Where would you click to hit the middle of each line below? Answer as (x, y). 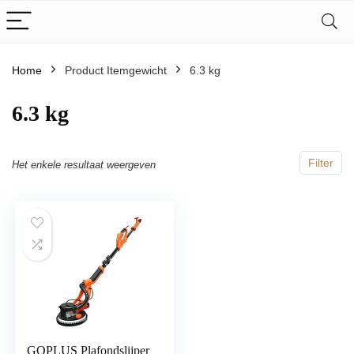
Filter (321, 163)
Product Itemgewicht (116, 70)
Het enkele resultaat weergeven (84, 165)
